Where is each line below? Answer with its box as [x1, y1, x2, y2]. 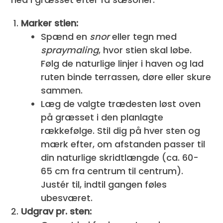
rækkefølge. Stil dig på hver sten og [41, 124, 201, 137]
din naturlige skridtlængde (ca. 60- [41, 151, 199, 164]
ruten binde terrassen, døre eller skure [41, 70, 212, 83]
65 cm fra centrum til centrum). [41, 164, 184, 177]
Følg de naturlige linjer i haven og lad [41, 57, 204, 70]
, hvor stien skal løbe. [99, 43, 192, 56]
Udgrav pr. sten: [21, 205, 92, 218]
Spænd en [41, 30, 90, 43]
